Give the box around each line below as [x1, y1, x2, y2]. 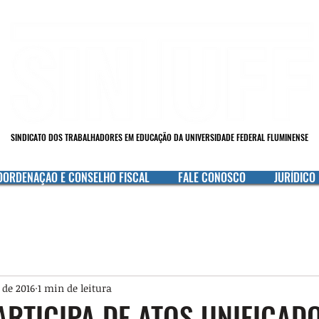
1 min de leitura [38, 281, 112, 295]
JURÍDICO [273, 169, 315, 186]
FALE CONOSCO [177, 169, 246, 186]
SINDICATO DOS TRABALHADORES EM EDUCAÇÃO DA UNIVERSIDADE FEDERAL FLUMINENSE [11, 131, 308, 143]
